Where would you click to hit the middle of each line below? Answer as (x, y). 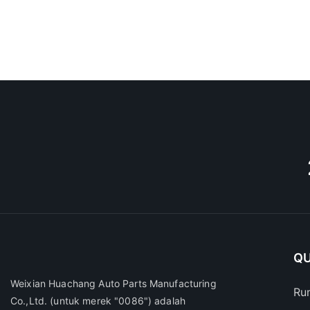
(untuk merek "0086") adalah (118, 301)
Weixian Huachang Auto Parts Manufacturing (113, 284)
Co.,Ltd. (30, 301)
